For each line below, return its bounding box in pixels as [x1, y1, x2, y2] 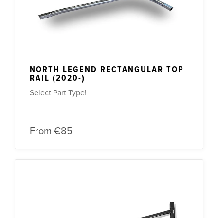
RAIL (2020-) [30, 73, 85, 84]
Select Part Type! [30, 88, 87, 98]
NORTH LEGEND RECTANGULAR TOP [30, 64, 184, 75]
